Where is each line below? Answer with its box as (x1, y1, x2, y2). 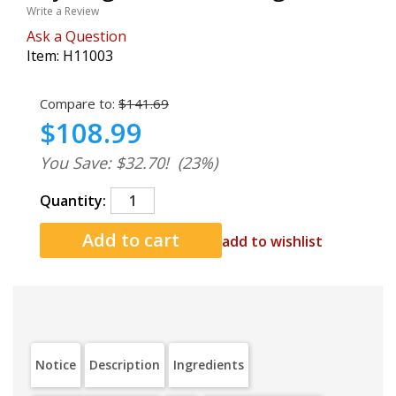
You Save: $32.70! (40, 152, 169, 173)
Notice (35, 356, 76, 373)
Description (89, 356, 160, 373)
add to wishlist (221, 232, 323, 251)
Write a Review (27, 4, 99, 19)
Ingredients (173, 356, 244, 373)
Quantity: (40, 191, 106, 210)
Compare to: (40, 95, 115, 112)
